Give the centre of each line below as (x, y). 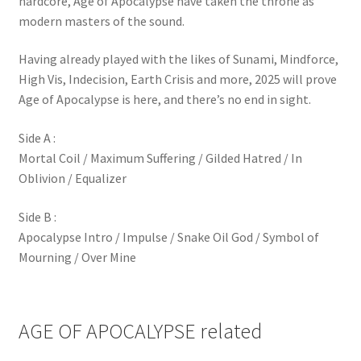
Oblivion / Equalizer (72, 178)
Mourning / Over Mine (77, 257)
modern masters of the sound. (101, 21)
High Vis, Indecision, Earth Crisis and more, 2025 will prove (177, 79)
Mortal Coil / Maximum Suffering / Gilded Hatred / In (160, 158)
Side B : (37, 216)
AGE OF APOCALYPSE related (140, 331)
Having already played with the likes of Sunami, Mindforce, (178, 59)
